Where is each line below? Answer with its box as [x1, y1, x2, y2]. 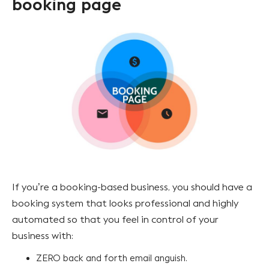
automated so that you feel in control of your [12, 214, 219, 226]
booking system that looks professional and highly [12, 198, 238, 210]
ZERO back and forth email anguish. [36, 253, 190, 264]
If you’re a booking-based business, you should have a [12, 181, 252, 193]
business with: [12, 230, 73, 242]
